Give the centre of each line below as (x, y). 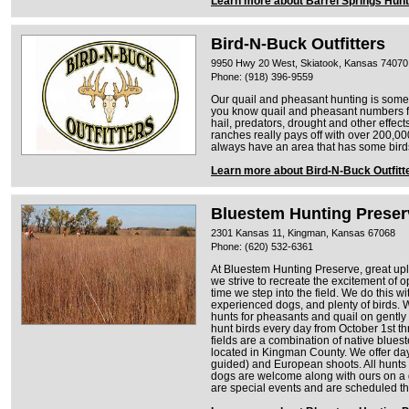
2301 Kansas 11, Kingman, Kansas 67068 (303, 232)
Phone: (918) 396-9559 (262, 76)
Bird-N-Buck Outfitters (298, 43)
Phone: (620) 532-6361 (262, 246)
